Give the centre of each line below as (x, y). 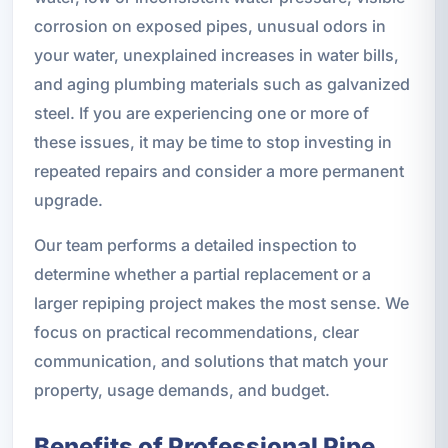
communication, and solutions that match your (210, 360)
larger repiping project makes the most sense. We (221, 302)
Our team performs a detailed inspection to (195, 244)
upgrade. (68, 199)
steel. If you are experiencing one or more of (201, 112)
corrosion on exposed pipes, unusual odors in (209, 25)
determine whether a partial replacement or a (202, 273)
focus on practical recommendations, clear (196, 331)
